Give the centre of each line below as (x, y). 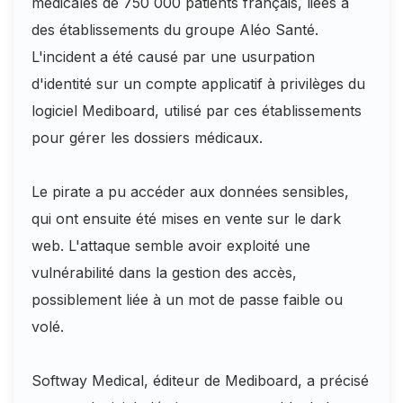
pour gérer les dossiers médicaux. (147, 138)
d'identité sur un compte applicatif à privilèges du (198, 84)
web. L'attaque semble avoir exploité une (171, 246)
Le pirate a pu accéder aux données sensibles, (190, 192)
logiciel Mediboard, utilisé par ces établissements (197, 111)
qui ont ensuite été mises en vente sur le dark (186, 219)
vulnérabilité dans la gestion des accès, (164, 273)
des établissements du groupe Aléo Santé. (175, 30)
